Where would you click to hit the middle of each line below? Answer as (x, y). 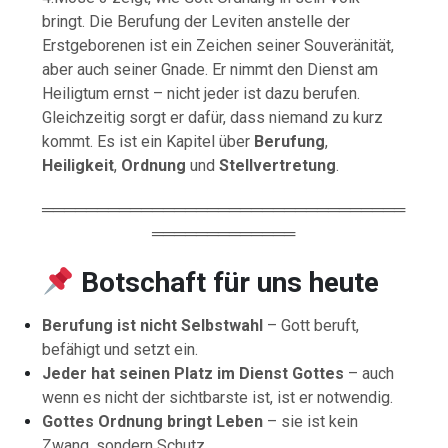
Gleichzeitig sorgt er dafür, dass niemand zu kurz (213, 117)
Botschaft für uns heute (229, 282)
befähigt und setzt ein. (120, 349)
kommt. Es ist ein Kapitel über (148, 141)
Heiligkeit (78, 165)
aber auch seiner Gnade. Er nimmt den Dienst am (210, 69)
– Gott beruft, (311, 325)
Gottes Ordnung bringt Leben (153, 421)
